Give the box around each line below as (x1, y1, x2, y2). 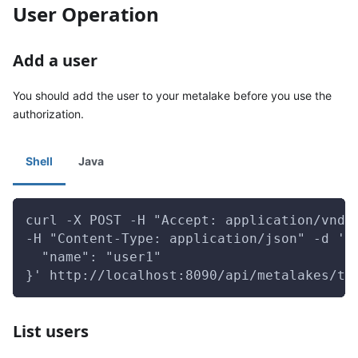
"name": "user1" (26, 249, 161, 265)
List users (13, 320, 89, 342)
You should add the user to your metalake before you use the (13, 89, 332, 102)
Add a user (13, 50, 97, 71)
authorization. (13, 107, 84, 121)
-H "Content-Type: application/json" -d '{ (26, 231, 353, 246)
